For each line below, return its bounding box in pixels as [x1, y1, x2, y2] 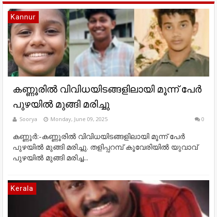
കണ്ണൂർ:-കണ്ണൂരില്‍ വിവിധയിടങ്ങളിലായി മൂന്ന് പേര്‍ [13, 131, 185, 141]
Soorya [19, 115, 39, 123]
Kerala [11, 184, 33, 193]
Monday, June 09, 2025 [50, 115, 108, 123]
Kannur [11, 12, 36, 21]
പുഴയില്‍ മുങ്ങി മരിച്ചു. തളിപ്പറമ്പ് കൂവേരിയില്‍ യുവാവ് [13, 141, 198, 152]
